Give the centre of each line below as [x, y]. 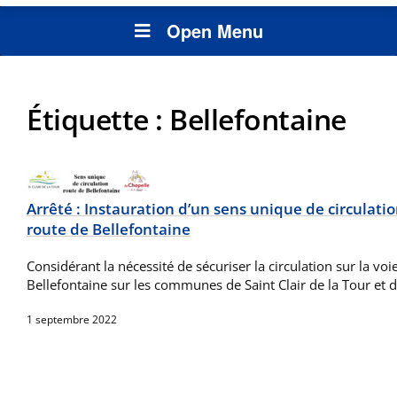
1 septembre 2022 [72, 320]
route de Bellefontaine [109, 230]
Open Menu [214, 31]
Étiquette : [98, 120]
